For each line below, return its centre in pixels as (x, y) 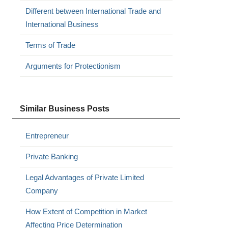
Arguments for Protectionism (73, 66)
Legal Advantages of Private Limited (84, 177)
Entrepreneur (47, 136)
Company (41, 191)
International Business (62, 24)
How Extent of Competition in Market (86, 211)
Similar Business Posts (64, 109)
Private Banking (51, 156)
